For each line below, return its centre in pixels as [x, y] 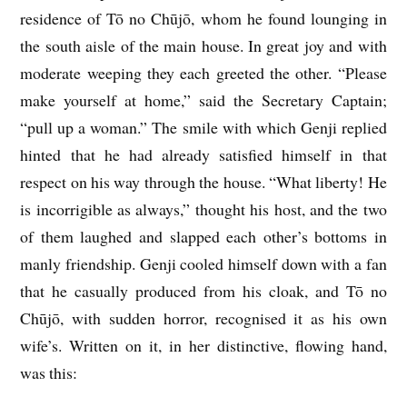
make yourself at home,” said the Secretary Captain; [203, 99]
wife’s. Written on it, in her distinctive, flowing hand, [203, 345]
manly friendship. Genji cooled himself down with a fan [203, 263]
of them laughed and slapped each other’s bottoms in [203, 236]
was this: [49, 372]
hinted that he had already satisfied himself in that [203, 154]
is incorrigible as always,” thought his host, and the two [203, 208]
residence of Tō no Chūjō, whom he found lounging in [203, 18]
